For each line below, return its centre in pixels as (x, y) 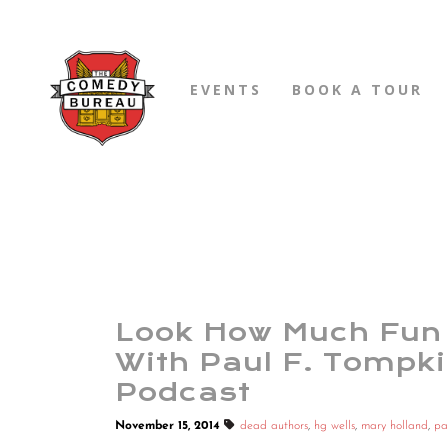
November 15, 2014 (169, 426)
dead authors (274, 426)
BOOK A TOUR (357, 89)
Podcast (183, 393)
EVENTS (226, 89)
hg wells (334, 426)
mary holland (394, 426)
